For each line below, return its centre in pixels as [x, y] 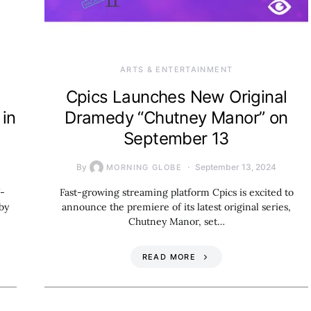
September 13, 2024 [235, 167]
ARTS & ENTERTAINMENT [176, 69]
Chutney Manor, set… [176, 221]
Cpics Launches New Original [176, 96]
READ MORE [169, 257]
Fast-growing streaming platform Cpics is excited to [176, 192]
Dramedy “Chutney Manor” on [176, 117]
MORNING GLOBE [144, 167]
